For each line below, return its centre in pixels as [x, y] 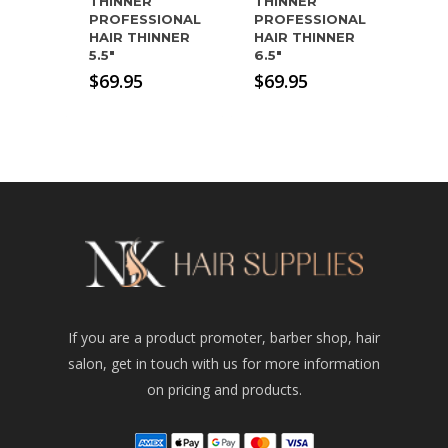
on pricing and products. [224, 389]
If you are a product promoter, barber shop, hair [224, 337]
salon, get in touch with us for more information [224, 363]
